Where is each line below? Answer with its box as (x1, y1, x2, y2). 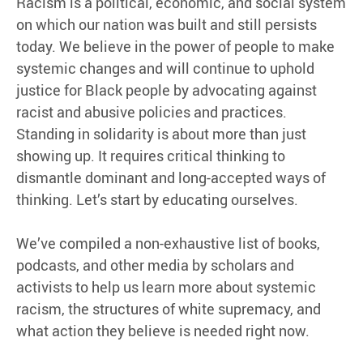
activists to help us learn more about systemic (16, 277, 316, 297)
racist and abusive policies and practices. (16, 102, 287, 122)
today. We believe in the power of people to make (16, 36, 335, 57)
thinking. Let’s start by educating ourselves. (16, 190, 298, 210)
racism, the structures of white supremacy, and (16, 299, 321, 319)
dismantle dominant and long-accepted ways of (16, 168, 326, 188)
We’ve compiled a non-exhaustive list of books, (16, 233, 320, 254)
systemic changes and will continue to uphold (16, 58, 314, 79)
